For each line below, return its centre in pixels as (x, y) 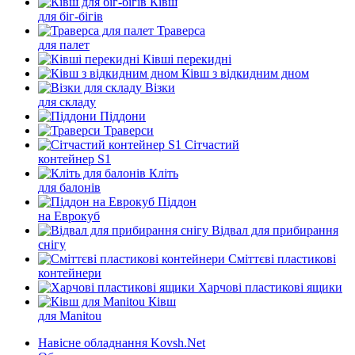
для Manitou (70, 316)
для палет (64, 45)
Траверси (129, 130)
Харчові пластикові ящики (270, 287)
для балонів (69, 187)
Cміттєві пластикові (282, 259)
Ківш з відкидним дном (245, 73)
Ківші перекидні (187, 59)
